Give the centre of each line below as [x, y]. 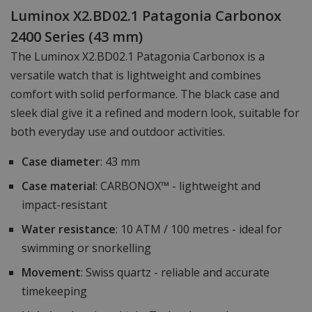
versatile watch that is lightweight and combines [136, 76]
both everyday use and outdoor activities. [118, 132]
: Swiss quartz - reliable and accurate [175, 273]
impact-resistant [64, 205]
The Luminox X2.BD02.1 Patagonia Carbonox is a [138, 57]
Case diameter [61, 162]
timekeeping [54, 291]
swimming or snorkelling [86, 248]
